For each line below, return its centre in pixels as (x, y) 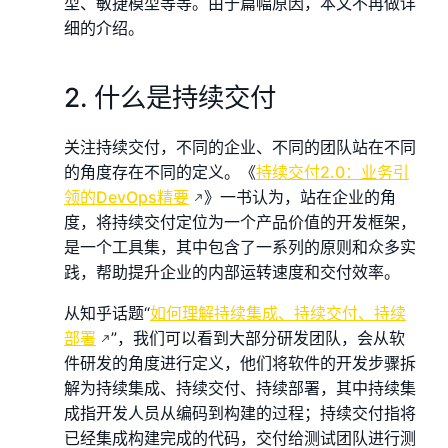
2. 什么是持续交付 (170, 97)
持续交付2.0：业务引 (332, 171)
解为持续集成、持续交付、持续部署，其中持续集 (240, 387)
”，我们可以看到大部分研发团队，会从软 (258, 337)
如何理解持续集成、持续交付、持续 (278, 312)
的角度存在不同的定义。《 (160, 171)
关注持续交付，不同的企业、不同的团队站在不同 (240, 146)
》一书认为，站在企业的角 (300, 196)
